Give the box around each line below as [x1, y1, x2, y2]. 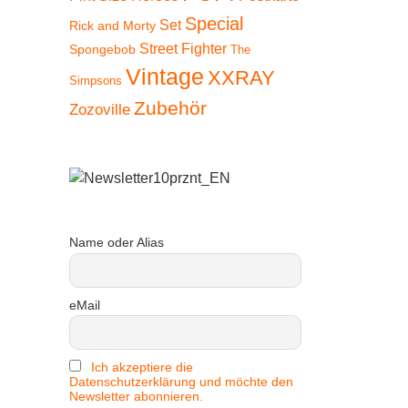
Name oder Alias [69, 235, 164, 250]
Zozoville [69, 101, 130, 118]
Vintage [126, 65, 204, 89]
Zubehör [134, 97, 207, 118]
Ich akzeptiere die [91, 360, 193, 375]
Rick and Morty [69, 18, 156, 33]
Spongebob [69, 42, 136, 56]
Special [185, 14, 243, 34]
